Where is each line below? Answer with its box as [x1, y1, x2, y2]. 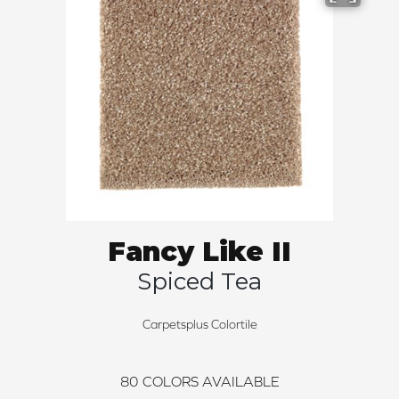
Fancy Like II [108, 235, 291, 269]
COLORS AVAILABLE [142, 373, 280, 390]
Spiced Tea [137, 267, 262, 297]
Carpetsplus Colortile [142, 317, 257, 332]
